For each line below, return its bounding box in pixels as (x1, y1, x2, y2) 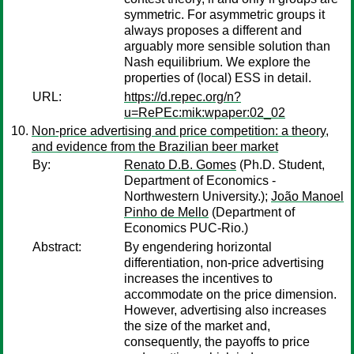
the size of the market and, (124, 319, 270, 333)
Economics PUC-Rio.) (124, 221, 248, 235)
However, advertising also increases (124, 303, 326, 317)
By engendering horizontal (124, 240, 272, 254)
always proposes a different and (124, 24, 302, 37)
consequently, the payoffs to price (124, 335, 310, 348)
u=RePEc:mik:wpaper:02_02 (124, 106, 285, 119)
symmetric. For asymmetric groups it (124, 8, 325, 21)
